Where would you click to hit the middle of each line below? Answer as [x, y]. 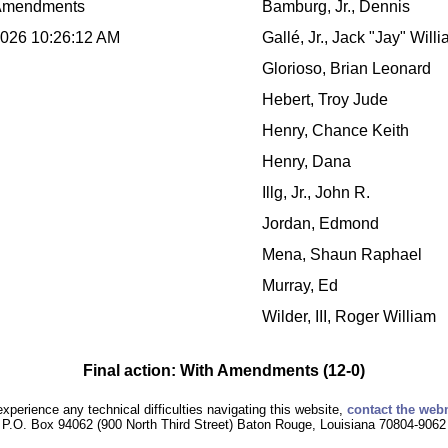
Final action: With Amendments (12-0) [224, 371]
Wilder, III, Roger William [349, 317]
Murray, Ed [300, 286]
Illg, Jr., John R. [316, 193]
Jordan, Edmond [320, 224]
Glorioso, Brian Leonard [346, 69]
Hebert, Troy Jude [325, 100]
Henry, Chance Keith [335, 131]
